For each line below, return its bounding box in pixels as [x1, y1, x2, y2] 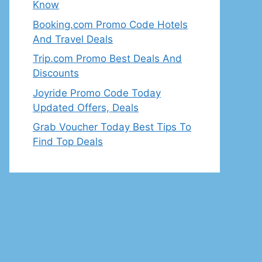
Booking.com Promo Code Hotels [33, 18, 188, 30]
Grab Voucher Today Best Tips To [33, 121, 191, 133]
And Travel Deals [33, 33, 113, 45]
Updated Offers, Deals [33, 101, 139, 113]
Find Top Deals [33, 136, 103, 147]
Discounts [33, 67, 79, 79]
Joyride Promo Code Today [33, 87, 161, 99]
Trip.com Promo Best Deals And [33, 53, 182, 64]
